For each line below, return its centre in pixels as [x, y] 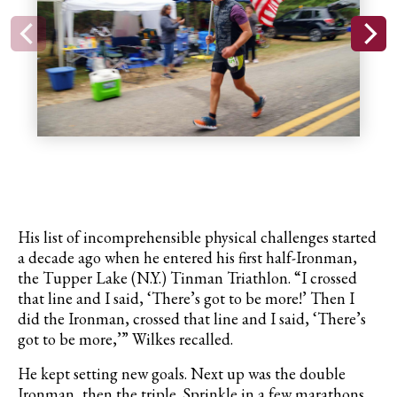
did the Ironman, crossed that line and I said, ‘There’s [192, 319]
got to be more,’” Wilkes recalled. [125, 339]
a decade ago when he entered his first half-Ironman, [187, 258]
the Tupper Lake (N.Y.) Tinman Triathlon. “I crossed [187, 278]
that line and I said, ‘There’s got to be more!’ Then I [186, 299]
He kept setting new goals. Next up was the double [182, 374]
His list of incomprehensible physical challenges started [197, 237]
